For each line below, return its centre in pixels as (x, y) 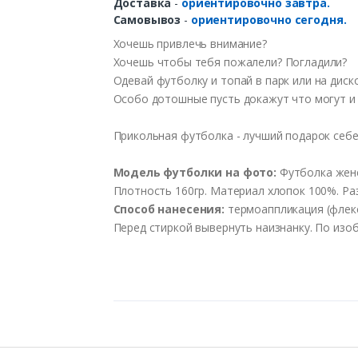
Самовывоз (147, 19)
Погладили (314, 62)
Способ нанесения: (169, 209)
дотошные (179, 98)
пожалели (250, 62)
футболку (182, 80)
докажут (266, 98)
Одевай (135, 80)
